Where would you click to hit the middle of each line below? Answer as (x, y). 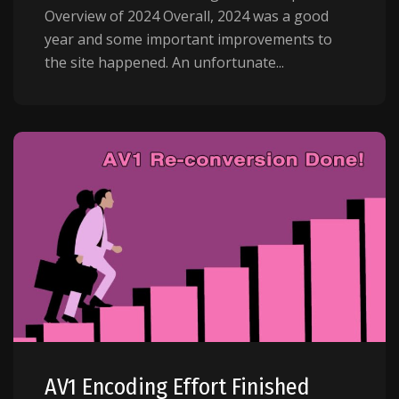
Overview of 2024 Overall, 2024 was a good (187, 16)
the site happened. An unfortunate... (164, 63)
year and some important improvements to (188, 40)
